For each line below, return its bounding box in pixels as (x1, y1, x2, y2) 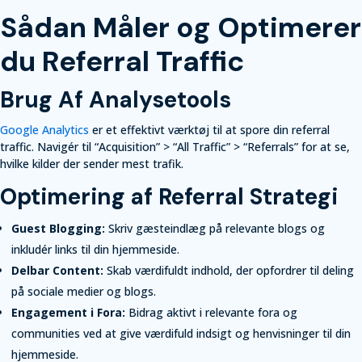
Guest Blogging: (11, 220, 105, 236)
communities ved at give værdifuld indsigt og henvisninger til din (11, 325, 351, 341)
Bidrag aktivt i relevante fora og (125, 304, 297, 320)
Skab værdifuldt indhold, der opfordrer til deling (103, 262, 354, 278)
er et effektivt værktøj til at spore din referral (89, 121, 330, 137)
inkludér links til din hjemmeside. (11, 241, 179, 257)
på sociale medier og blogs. (11, 283, 156, 299)
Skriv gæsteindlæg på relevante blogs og (105, 220, 325, 236)
